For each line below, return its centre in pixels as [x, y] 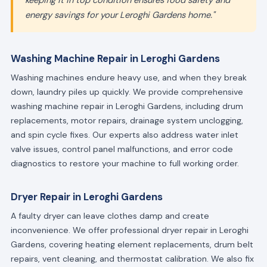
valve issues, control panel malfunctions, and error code [122, 149]
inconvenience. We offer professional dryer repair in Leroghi [129, 230]
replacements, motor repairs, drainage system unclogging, [127, 121]
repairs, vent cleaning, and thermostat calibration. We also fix [132, 258]
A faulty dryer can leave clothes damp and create [110, 215]
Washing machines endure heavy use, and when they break [128, 78]
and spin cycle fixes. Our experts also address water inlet [124, 135]
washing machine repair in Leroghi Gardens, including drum [127, 106]
